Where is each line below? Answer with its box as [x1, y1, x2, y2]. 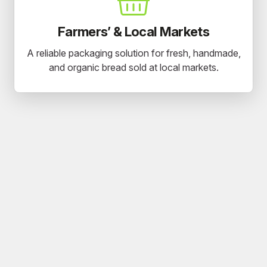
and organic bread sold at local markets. [48, 61, 219, 74]
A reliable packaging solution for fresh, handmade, [26, 47, 241, 60]
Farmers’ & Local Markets [57, 24, 210, 40]
